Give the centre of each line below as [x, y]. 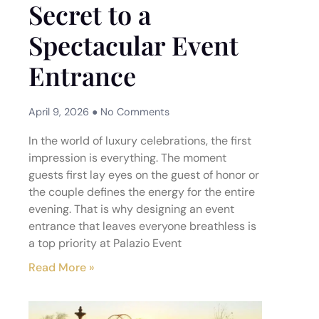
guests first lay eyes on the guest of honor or [144, 175]
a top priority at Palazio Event [105, 243]
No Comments [134, 112]
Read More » [62, 267]
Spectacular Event [134, 45]
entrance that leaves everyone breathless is [142, 226]
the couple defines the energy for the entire [142, 192]
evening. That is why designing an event [131, 209]
